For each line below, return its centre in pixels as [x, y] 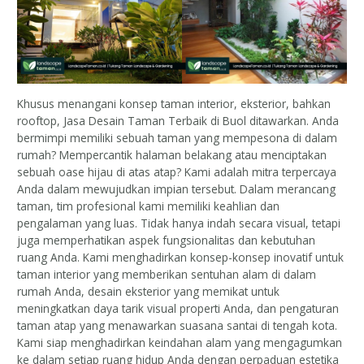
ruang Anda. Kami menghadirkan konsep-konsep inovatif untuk [181, 257]
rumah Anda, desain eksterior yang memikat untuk [149, 291]
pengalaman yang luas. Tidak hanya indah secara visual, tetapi [179, 223]
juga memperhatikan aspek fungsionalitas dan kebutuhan [167, 240]
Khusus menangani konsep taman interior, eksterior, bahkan [174, 103]
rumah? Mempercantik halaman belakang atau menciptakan [172, 154]
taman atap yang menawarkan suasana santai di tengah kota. [178, 325]
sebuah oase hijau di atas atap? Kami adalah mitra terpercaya [177, 171]
